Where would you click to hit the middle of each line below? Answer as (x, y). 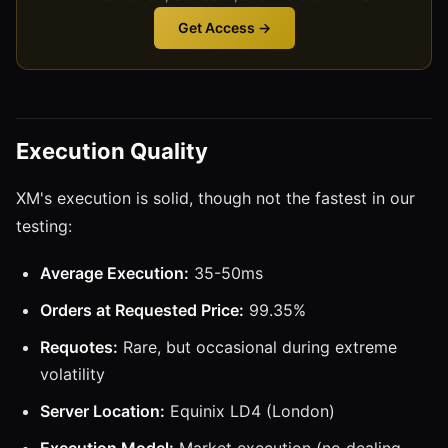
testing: (44, 225)
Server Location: (102, 410)
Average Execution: (114, 272)
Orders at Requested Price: (142, 309)
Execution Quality (112, 150)
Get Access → (224, 27)
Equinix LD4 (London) (250, 410)
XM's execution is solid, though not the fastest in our (215, 197)
